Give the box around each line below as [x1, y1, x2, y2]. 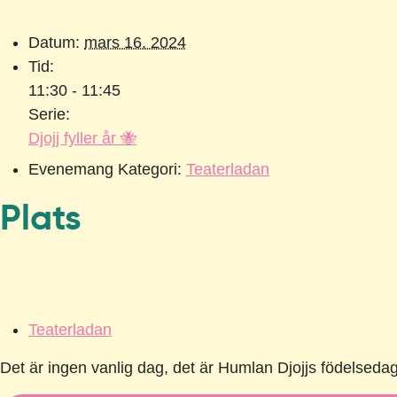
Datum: [28, 34, 80, 52]
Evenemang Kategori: [28, 160, 182, 179]
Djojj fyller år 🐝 [28, 129, 136, 148]
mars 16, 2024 [84, 34, 186, 52]
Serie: [28, 105, 70, 124]
